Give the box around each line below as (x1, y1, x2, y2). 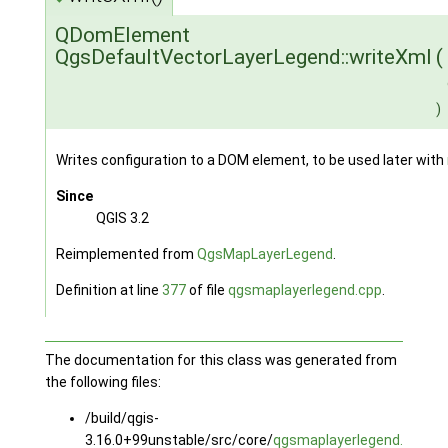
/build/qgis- (84, 410, 159, 427)
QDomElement (54, 23, 190, 48)
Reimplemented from (55, 246, 197, 263)
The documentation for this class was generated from (44, 352, 397, 369)
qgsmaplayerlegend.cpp (227, 282, 382, 299)
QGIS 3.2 (95, 210, 149, 227)
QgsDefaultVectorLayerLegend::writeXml (54, 45, 432, 70)
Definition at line (55, 282, 162, 299)
